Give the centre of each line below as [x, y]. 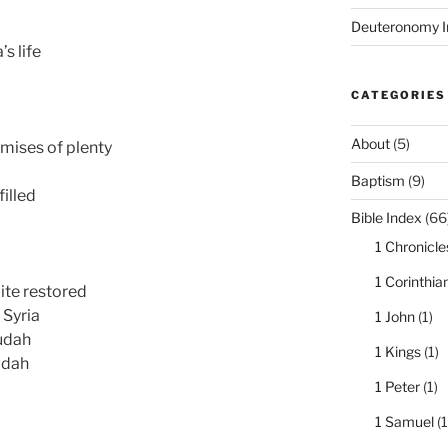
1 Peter [397, 387]
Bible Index [386, 218]
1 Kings [397, 352]
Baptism [377, 181]
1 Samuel [404, 422]
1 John [394, 317]
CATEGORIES [398, 95]
